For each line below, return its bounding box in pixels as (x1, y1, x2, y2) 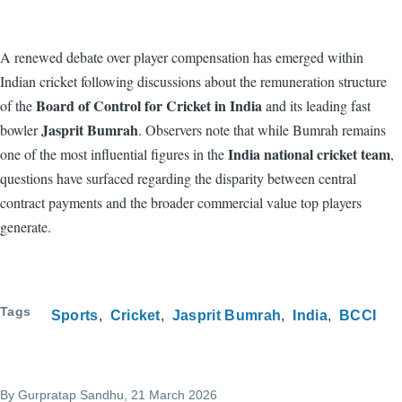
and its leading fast (262, 95, 371, 115)
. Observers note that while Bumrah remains (138, 119, 386, 139)
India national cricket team (228, 143, 390, 164)
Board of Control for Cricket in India (36, 94, 262, 116)
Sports (50, 307, 99, 323)
